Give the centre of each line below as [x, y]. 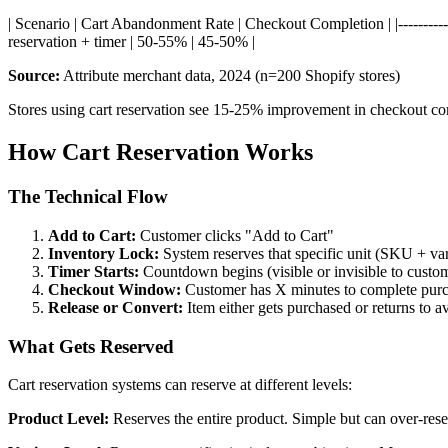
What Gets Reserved [91, 346]
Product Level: [58, 419]
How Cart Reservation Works [160, 152]
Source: [34, 76]
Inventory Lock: [103, 253]
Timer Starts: [93, 271]
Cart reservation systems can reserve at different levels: [180, 385]
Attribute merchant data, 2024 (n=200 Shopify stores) [230, 76]
